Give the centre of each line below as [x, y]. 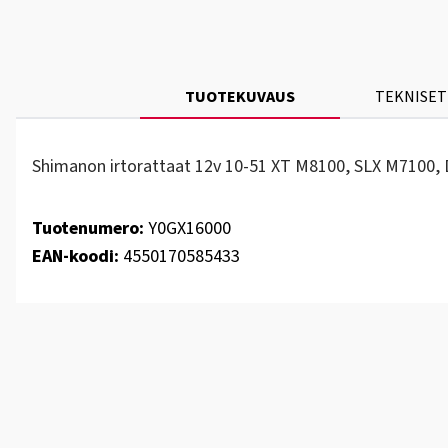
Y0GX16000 [187, 228]
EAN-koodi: [75, 256]
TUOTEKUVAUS [240, 97]
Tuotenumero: [88, 228]
